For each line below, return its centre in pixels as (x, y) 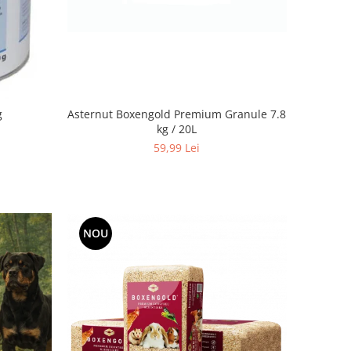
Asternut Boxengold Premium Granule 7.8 (177, 114)
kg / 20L (177, 128)
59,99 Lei (177, 147)
